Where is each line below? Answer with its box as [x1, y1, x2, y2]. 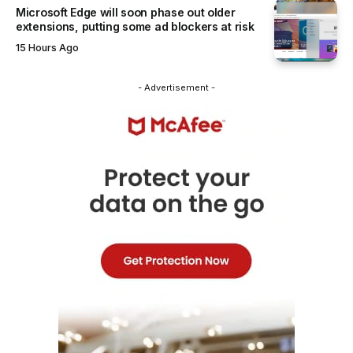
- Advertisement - [138, 81, 215, 93]
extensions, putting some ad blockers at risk [16, 19, 255, 33]
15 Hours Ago [16, 42, 79, 54]
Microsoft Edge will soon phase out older [16, 5, 236, 19]
